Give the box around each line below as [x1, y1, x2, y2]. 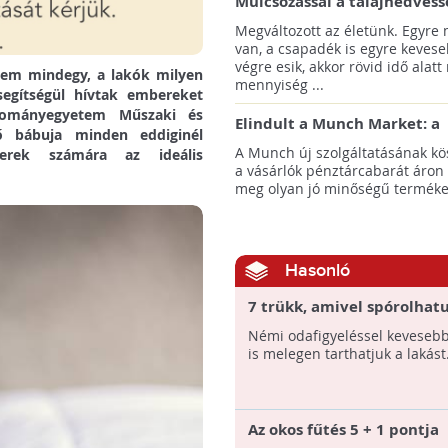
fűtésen [247, 316, 306, 337]
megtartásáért [234, 11, 345, 32]
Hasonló [284, 260, 350, 281]
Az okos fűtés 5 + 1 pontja [247, 419, 439, 440]
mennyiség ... [234, 75, 324, 94]
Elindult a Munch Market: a [234, 113, 440, 134]
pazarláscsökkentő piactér [234, 133, 434, 154]
